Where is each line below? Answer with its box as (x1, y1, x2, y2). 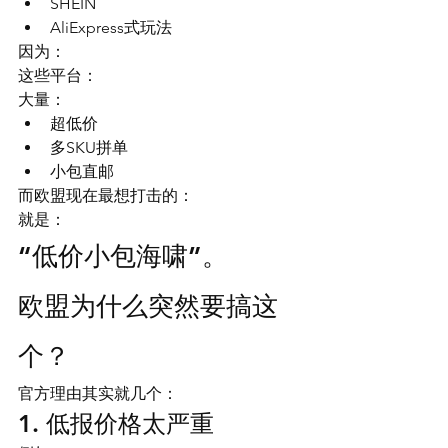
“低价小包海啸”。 (18, 241, 228, 272)
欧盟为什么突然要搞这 (18, 291, 278, 322)
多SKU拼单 (50, 138, 128, 157)
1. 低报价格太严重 (18, 409, 214, 438)
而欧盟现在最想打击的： (18, 186, 194, 205)
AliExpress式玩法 (50, 18, 172, 37)
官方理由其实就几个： (18, 384, 178, 403)
